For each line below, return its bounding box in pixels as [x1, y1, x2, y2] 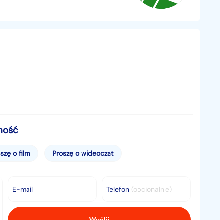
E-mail [12, 185, 33, 193]
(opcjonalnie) [131, 185, 172, 193]
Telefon [106, 185, 132, 193]
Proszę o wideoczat [52, 149, 113, 158]
